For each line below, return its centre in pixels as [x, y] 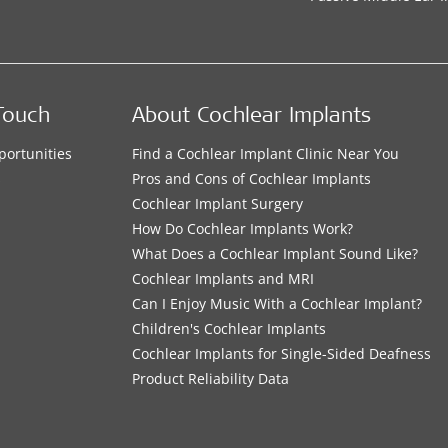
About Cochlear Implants [252, 117]
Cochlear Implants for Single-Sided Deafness [282, 353]
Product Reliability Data [211, 378]
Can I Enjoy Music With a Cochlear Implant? [277, 303]
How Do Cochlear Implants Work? [243, 228]
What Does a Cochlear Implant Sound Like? [275, 253]
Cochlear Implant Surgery [218, 203]
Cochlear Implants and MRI [223, 278]
